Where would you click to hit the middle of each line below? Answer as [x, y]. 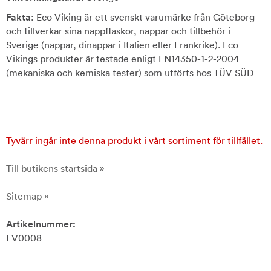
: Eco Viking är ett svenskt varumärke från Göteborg [143, 17]
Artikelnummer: [41, 224]
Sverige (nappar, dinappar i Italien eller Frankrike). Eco [122, 45]
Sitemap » [28, 196]
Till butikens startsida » [55, 168]
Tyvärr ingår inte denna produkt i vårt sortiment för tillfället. [134, 141]
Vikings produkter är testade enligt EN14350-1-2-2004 [122, 59]
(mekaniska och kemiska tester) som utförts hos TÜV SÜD [130, 73]
